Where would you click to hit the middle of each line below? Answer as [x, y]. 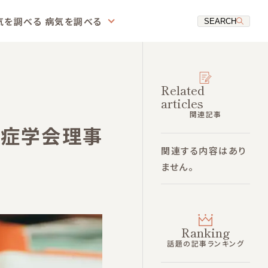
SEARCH [220, 21]
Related [183, 90]
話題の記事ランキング [206, 243]
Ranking [205, 232]
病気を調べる [73, 21]
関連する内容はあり [204, 150]
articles [182, 103]
